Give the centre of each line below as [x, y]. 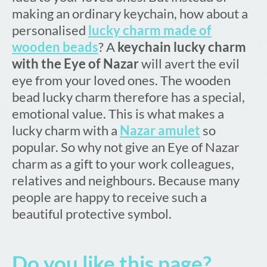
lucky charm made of [150, 30]
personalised [50, 30]
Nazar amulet [160, 131]
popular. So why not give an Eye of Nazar [126, 147]
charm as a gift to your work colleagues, [123, 164]
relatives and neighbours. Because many [126, 181]
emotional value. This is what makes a [118, 114]
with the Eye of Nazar [75, 64]
